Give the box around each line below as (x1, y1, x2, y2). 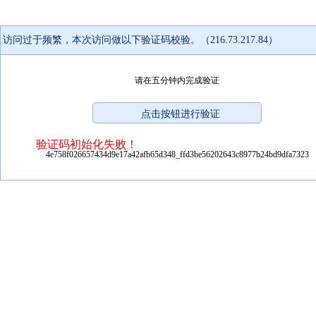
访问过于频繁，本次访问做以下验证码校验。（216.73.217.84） (3, 34, 278, 45)
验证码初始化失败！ (36, 138, 138, 150)
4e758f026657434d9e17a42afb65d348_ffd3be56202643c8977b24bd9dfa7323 (45, 149, 309, 159)
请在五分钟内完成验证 (135, 75, 219, 85)
